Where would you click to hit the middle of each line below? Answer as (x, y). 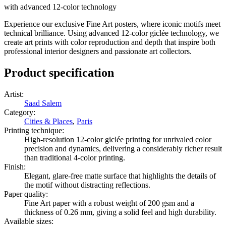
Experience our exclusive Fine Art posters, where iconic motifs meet (112, 24)
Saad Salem (43, 103)
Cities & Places (48, 121)
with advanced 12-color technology (60, 7)
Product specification (59, 72)
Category (19, 112)
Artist (13, 94)
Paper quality (25, 194)
